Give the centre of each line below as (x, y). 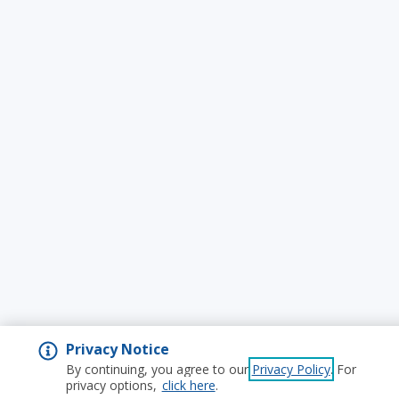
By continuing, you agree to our (159, 369)
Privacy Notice (117, 350)
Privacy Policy (291, 369)
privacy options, (113, 385)
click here (188, 385)
